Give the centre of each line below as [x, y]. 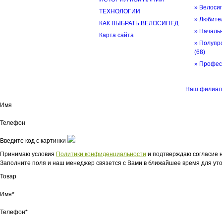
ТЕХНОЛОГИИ [120, 11]
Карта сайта [116, 35]
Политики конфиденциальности [101, 154]
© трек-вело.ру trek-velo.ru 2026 [140, 89]
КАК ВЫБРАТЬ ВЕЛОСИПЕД [139, 23]
